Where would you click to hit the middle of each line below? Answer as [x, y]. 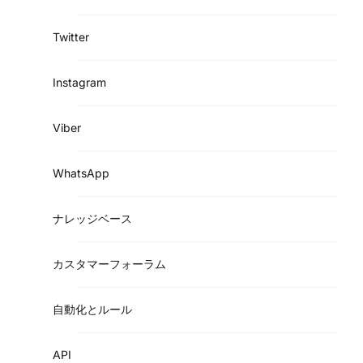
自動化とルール [92, 309]
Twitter [71, 36]
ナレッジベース [92, 218]
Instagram [79, 82]
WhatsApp [81, 173]
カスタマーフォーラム [109, 263]
